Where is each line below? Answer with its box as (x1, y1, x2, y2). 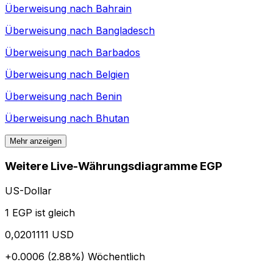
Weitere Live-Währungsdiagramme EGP (5, 159, 222, 174)
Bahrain (96, 2, 132, 15)
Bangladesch (96, 24, 155, 37)
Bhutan (96, 112, 129, 125)
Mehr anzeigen (10, 136, 62, 146)
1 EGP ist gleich (5, 206, 75, 219)
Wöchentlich (88, 250, 145, 263)
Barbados (96, 46, 140, 59)
